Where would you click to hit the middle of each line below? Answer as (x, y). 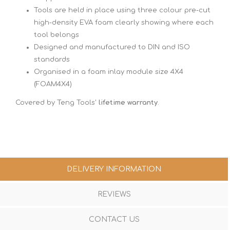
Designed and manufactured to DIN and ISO (112, 47)
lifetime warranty (128, 102)
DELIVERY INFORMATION (114, 169)
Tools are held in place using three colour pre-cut (122, 10)
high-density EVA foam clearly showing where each (124, 22)
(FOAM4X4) (53, 84)
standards (52, 59)
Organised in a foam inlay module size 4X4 (109, 72)
